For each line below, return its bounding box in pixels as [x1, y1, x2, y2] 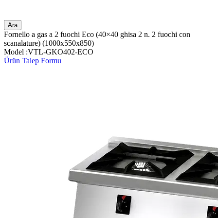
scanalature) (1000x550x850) [4, 38, 94, 47]
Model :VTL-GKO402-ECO [4, 47, 93, 56]
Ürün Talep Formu [4, 56, 61, 65]
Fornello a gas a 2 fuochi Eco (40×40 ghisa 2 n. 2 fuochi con [4, 30, 190, 38]
